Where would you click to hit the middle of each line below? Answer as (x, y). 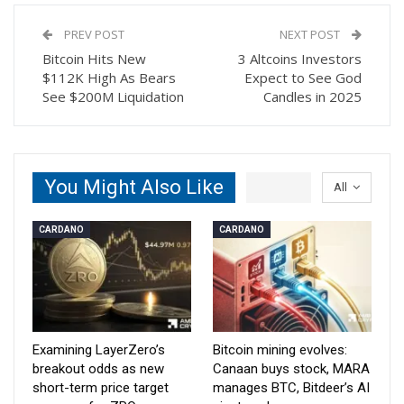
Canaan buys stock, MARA (291, 368)
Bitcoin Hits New (94, 58)
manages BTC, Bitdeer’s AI (291, 387)
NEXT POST (311, 34)
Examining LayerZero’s (99, 349)
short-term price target (101, 387)
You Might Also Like (134, 187)
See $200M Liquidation (113, 96)
